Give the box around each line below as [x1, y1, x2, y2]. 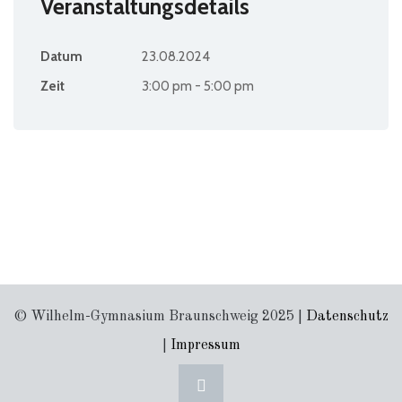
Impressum [170, 338, 240, 353]
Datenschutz [305, 310, 389, 324]
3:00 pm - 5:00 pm [142, 78, 254, 94]
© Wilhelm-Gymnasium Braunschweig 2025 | [13, 310, 306, 324]
